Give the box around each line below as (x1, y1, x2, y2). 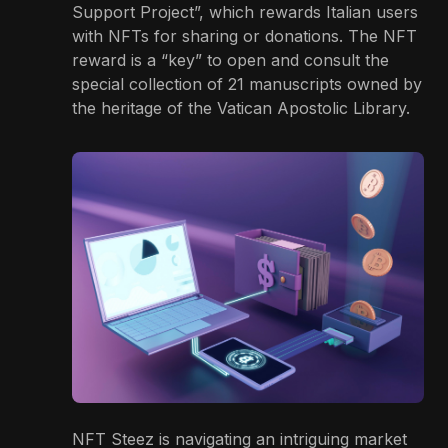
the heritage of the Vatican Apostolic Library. (72, 97, 410, 118)
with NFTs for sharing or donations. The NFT (72, 25, 417, 46)
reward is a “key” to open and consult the (72, 49, 389, 70)
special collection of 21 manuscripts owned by (72, 73, 422, 94)
